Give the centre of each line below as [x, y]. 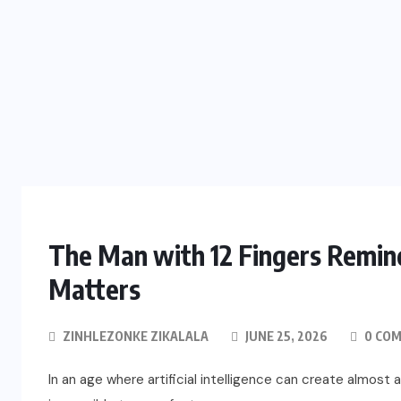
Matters [94, 290]
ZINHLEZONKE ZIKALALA [136, 337]
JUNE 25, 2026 [285, 337]
